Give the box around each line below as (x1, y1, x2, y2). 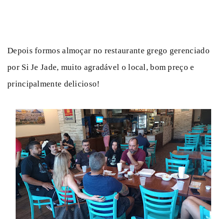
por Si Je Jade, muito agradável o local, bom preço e (7, 62, 195, 72)
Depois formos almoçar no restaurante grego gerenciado (7, 45, 210, 55)
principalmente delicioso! (7, 79, 100, 88)
